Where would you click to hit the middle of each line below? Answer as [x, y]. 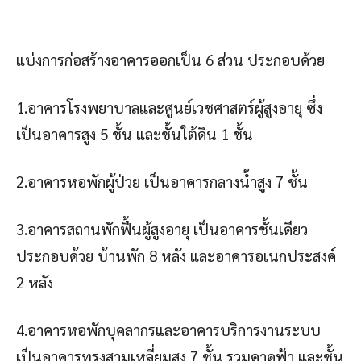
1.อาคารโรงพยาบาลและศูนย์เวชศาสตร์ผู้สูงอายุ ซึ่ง [169, 108]
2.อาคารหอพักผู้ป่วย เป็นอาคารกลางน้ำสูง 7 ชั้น [162, 182]
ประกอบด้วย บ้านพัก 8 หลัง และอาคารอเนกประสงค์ [176, 256]
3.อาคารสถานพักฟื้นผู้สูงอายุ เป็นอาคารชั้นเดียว [162, 229]
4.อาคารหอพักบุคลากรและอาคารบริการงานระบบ [168, 330]
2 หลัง [35, 282]
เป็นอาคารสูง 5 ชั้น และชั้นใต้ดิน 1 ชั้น [135, 134]
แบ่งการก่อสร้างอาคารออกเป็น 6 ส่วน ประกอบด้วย [170, 60]
